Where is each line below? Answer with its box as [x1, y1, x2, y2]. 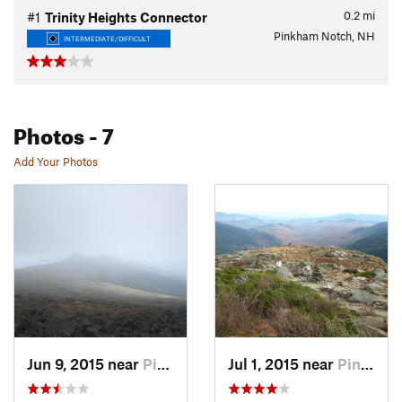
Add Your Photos [13, 154, 98, 169]
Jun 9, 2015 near [27, 354, 143, 372]
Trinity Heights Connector [45, 9, 207, 25]
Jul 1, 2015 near [228, 354, 337, 372]
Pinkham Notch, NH [274, 29, 375, 43]
